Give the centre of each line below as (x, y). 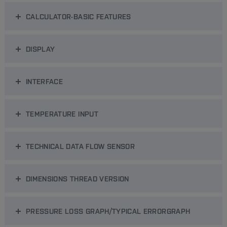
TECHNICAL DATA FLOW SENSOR (80, 146)
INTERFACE (44, 81)
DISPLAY (40, 49)
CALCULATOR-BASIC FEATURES (78, 16)
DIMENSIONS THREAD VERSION (77, 178)
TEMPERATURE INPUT (62, 113)
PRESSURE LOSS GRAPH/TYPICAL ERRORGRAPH (108, 211)
